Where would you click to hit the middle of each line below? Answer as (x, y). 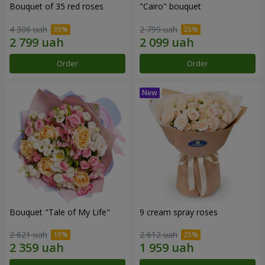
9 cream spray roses (179, 212)
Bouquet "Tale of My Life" (60, 212)
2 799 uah (159, 29)
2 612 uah (159, 235)
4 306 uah (28, 29)
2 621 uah (28, 235)
